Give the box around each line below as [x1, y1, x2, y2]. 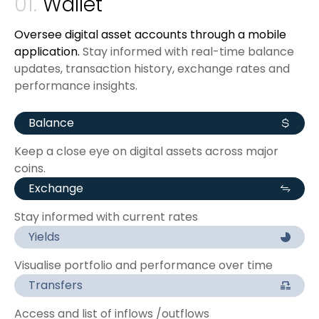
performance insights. [14, 78, 137, 95]
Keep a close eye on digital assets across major [14, 143, 278, 160]
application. [14, 43, 80, 61]
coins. [14, 160, 46, 177]
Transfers [28, 277, 83, 294]
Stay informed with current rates [14, 209, 198, 226]
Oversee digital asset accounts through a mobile [14, 26, 286, 43]
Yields [28, 229, 60, 246]
